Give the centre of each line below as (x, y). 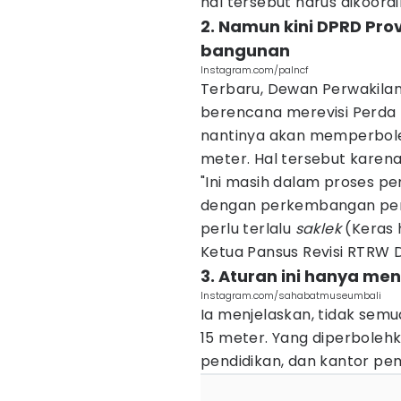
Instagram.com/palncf (255, 70)
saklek (320, 229)
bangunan (245, 51)
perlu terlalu (248, 229)
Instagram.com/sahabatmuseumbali (291, 295)
